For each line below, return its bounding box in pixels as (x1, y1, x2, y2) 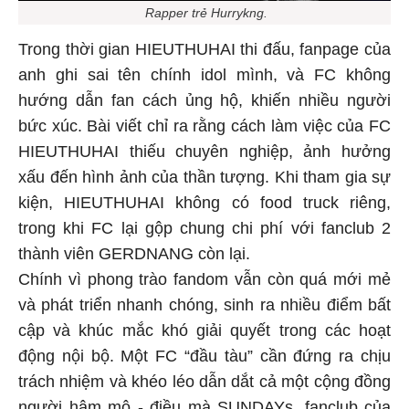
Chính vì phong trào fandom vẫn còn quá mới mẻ (18, 272, 391, 291)
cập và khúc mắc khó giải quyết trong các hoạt (18, 323, 391, 342)
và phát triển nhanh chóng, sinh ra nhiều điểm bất (18, 298, 391, 317)
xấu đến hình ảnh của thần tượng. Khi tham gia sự (18, 170, 391, 189)
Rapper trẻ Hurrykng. (142, 7, 267, 23)
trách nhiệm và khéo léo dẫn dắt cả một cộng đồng (18, 374, 391, 393)
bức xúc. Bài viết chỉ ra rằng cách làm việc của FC (18, 119, 391, 138)
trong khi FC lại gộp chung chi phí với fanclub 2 (18, 221, 391, 240)
